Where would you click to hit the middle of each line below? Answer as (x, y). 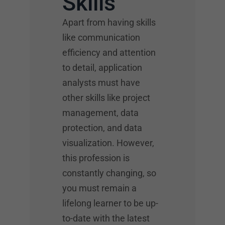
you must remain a (99, 188)
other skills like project (106, 97)
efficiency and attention (109, 52)
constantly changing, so (109, 173)
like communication (101, 37)
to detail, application (102, 67)
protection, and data (102, 128)
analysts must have (101, 82)
